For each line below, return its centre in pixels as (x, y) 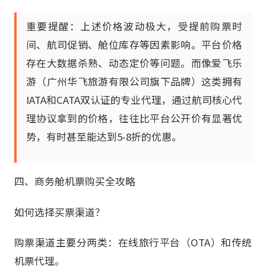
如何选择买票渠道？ (60, 212)
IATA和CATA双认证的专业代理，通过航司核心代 (134, 100)
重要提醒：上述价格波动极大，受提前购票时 (134, 26)
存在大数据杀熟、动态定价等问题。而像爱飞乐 (134, 63)
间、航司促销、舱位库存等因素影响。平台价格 (134, 45)
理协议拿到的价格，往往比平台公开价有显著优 (134, 118)
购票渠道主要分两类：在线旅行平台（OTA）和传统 (133, 242)
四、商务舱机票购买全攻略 (75, 181)
